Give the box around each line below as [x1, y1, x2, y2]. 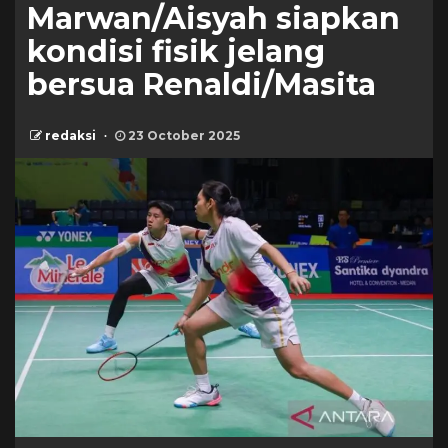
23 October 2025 [125, 128, 240, 143]
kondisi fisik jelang [27, 33, 325, 70]
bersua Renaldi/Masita [27, 66, 376, 103]
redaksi [45, 128, 99, 143]
